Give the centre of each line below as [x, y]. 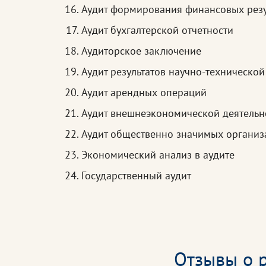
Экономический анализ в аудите [158, 155]
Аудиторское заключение [141, 51]
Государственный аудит [136, 176]
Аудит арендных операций [144, 93]
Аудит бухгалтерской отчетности [157, 30]
